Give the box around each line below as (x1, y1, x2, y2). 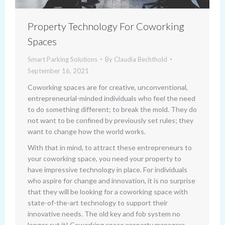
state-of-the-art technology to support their (28, 198, 168, 207)
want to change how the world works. (28, 127, 146, 136)
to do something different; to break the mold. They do (28, 104, 197, 114)
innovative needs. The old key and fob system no (28, 209, 180, 218)
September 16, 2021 (28, 66, 89, 75)
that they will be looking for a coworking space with (28, 187, 188, 196)
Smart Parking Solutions (28, 55, 97, 63)
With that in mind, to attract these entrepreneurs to (28, 143, 192, 152)
